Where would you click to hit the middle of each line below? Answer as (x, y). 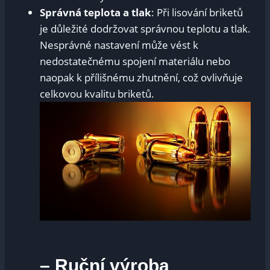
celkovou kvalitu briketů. (97, 93)
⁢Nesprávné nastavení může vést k (119, 45)
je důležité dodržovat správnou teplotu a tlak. (145, 28)
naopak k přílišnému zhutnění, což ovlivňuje (141, 77)
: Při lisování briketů (197, 12)
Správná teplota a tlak (96, 12)
